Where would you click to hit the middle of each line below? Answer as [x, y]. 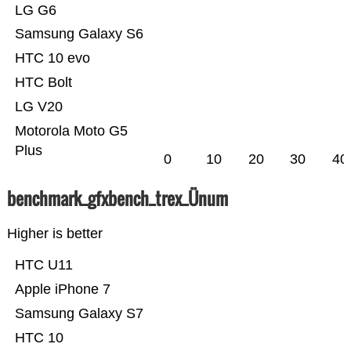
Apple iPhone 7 [62, 289]
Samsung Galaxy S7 [79, 314]
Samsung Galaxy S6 [79, 34]
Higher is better [54, 234]
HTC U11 [43, 265]
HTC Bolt [43, 83]
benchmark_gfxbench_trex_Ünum [117, 199]
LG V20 [38, 107]
